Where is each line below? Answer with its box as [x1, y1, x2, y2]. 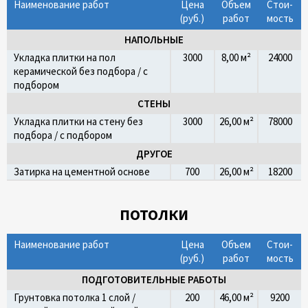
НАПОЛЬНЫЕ [124, 33, 184, 46]
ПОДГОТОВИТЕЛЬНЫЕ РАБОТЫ [82, 273, 226, 286]
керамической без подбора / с [14, 65, 148, 78]
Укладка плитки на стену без [14, 115, 143, 128]
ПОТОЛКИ [120, 205, 188, 224]
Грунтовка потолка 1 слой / [14, 291, 135, 304]
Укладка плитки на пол [14, 51, 115, 64]
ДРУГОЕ [135, 147, 173, 160]
